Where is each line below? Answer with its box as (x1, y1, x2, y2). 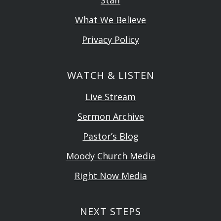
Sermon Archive (77, 110, 144, 122)
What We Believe (75, 13, 146, 26)
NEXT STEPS (80, 204, 141, 218)
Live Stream (85, 90, 136, 103)
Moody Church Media (66, 149, 155, 162)
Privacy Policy (82, 33, 139, 45)
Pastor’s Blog (82, 130, 139, 142)
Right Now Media (74, 169, 147, 182)
